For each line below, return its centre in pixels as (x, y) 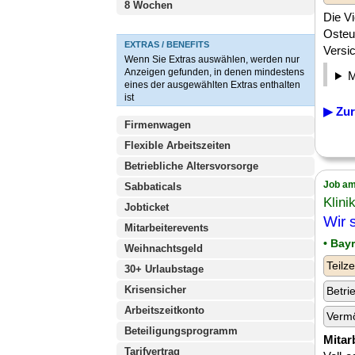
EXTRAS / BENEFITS (167, 44)
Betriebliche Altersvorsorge (191, 166)
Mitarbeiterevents (166, 228)
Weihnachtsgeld (164, 248)
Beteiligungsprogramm (181, 331)
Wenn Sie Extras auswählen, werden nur (212, 59)
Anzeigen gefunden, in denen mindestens (214, 72)
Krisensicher (155, 290)
